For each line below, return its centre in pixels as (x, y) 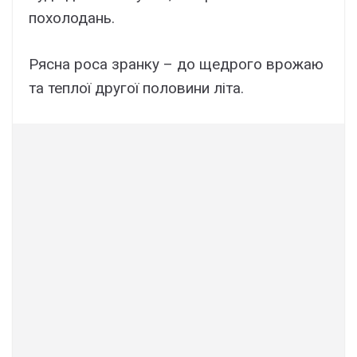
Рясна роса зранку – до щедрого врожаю (176, 65)
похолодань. (72, 18)
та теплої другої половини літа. (136, 88)
